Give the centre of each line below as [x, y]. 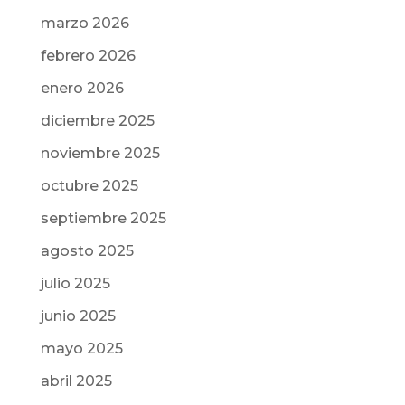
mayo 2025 [81, 348]
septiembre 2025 [103, 218]
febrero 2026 [88, 56]
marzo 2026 [85, 23]
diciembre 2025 [97, 121]
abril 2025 [76, 381]
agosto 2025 [87, 251]
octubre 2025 [89, 186]
